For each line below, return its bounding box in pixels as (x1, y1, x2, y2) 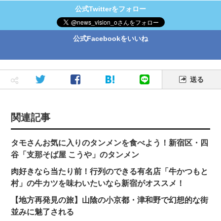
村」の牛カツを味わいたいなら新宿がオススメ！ (11, 179, 185, 187)
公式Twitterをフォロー (75, 4, 146, 13)
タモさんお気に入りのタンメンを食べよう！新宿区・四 (11, 138, 209, 147)
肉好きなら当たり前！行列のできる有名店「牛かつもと (11, 167, 209, 176)
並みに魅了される (11, 207, 74, 216)
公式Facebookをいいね (73, 34, 148, 42)
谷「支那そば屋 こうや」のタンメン (11, 150, 140, 159)
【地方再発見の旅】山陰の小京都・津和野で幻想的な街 (11, 195, 209, 204)
